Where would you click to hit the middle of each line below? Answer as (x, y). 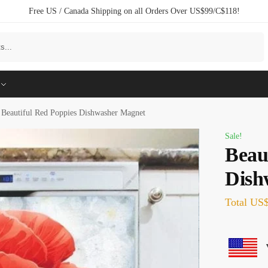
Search (248, 37)
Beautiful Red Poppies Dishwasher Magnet (74, 113)
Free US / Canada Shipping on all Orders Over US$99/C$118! (134, 11)
